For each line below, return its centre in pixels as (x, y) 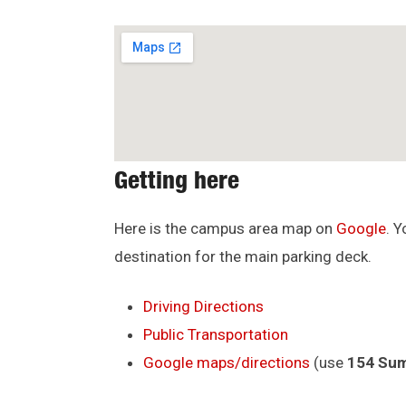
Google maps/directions (227, 362)
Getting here (177, 183)
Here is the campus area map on (225, 228)
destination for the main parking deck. (243, 256)
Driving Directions (203, 306)
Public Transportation (216, 334)
